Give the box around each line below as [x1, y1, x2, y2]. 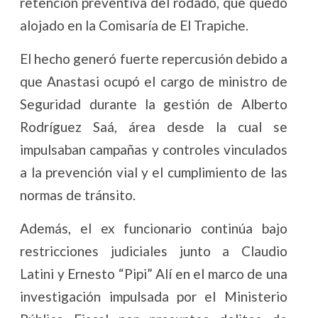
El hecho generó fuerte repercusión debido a [20, 50, 287, 67]
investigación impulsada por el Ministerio [20, 288, 287, 305]
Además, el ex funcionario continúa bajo [20, 220, 287, 237]
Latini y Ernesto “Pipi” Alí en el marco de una [20, 265, 287, 283]
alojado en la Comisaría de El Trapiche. [20, 17, 249, 34]
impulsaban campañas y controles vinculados [20, 141, 287, 158]
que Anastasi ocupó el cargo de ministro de [20, 73, 287, 90]
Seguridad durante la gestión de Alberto [20, 96, 287, 113]
